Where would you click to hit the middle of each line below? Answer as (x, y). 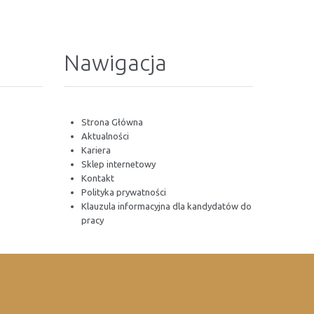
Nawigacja (115, 62)
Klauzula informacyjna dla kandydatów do (166, 206)
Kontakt (98, 178)
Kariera (96, 150)
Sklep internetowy (118, 164)
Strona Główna (112, 122)
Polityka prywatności (124, 192)
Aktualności (105, 136)
